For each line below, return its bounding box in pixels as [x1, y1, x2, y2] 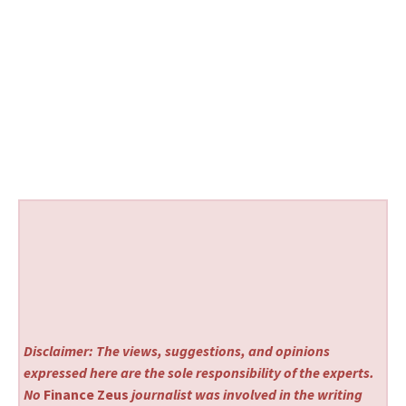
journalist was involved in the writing [129, 385, 363, 404]
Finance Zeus [43, 385, 130, 404]
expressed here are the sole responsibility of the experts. [24, 363, 375, 382]
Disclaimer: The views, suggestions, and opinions [24, 342, 331, 361]
